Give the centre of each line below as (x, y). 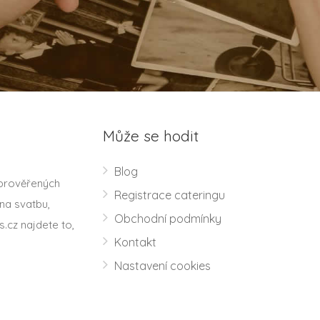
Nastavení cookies (162, 266)
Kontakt (135, 242)
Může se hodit (151, 136)
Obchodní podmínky (168, 219)
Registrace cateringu (170, 195)
